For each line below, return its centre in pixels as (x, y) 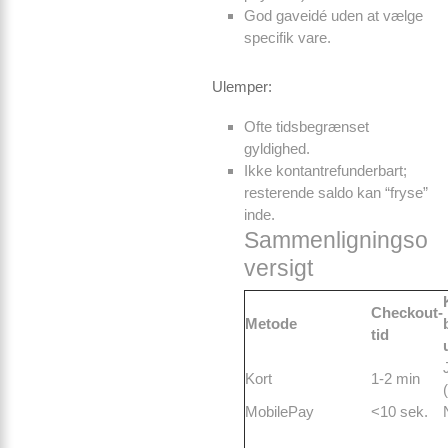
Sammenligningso (336, 240)
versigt (278, 268)
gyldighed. (277, 148)
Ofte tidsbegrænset (306, 126)
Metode (271, 323)
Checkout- (407, 312)
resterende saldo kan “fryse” (336, 192)
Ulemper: (242, 86)
